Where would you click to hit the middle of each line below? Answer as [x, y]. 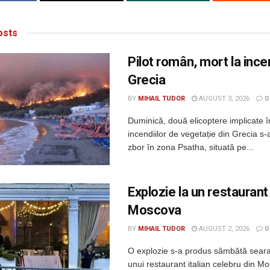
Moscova [155, 210]
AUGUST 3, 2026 [223, 99]
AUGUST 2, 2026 [223, 229]
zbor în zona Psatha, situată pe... [191, 147]
